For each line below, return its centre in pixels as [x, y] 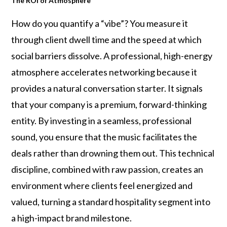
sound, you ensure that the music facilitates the [104, 137]
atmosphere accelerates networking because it [104, 72]
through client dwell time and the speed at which [107, 40]
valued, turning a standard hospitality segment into [111, 202]
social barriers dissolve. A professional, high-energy [112, 56]
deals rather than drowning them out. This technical [113, 153]
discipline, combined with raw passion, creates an [107, 169]
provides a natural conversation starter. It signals [107, 88]
